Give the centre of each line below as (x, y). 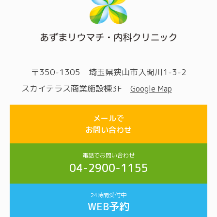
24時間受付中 (108, 195)
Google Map (151, 89)
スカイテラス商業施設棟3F (76, 89)
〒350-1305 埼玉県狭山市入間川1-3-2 (108, 72)
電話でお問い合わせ (108, 155)
